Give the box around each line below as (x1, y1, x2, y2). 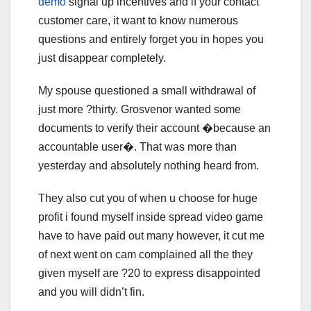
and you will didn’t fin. (38, 285, 144, 298)
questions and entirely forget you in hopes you (38, 33, 264, 45)
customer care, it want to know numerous (38, 14, 238, 26)
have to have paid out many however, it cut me (38, 229, 264, 242)
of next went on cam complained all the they (38, 248, 253, 260)
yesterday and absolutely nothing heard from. (38, 159, 259, 171)
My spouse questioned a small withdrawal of (38, 84, 255, 96)
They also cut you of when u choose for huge (38, 192, 258, 204)
